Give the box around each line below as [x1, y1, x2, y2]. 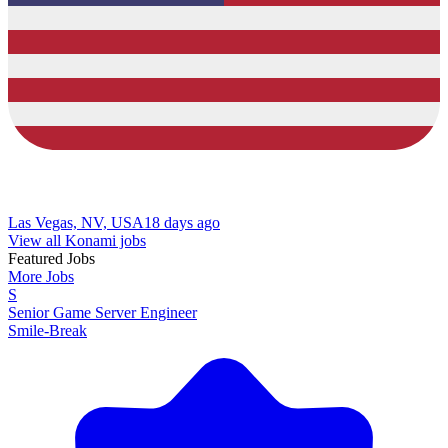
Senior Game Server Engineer [8, 303, 197, 321]
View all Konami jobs [8, 231, 146, 249]
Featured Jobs [8, 249, 95, 267]
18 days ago [144, 213, 220, 231]
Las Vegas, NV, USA [8, 213, 144, 231]
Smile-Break [8, 321, 87, 339]
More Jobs [8, 267, 74, 285]
